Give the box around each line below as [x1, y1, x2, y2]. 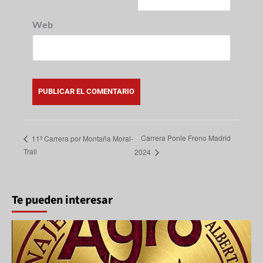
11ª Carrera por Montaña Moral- [30, 133, 133, 143]
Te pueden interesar [12, 191, 113, 208]
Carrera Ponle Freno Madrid [140, 133, 231, 143]
